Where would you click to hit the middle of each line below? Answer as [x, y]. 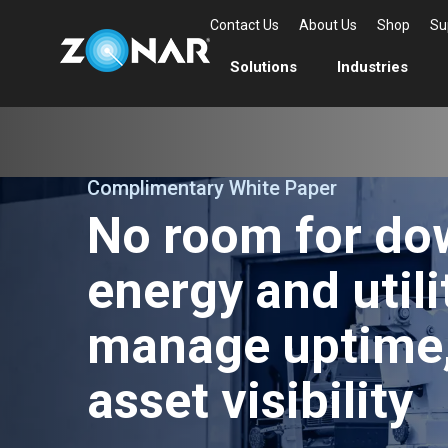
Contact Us [244, 25]
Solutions [263, 67]
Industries [372, 67]
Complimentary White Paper [212, 188]
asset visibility [250, 401]
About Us [328, 25]
